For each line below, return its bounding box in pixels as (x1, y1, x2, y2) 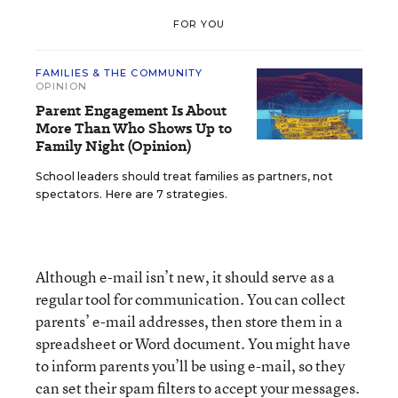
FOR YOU (172, 17, 226, 30)
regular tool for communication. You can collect (36, 289, 346, 309)
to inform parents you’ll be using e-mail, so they (36, 355, 345, 376)
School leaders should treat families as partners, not (36, 170, 333, 183)
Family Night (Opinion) (36, 136, 191, 156)
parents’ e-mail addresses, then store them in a (36, 311, 343, 331)
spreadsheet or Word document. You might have (36, 333, 351, 354)
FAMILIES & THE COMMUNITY (36, 67, 203, 79)
